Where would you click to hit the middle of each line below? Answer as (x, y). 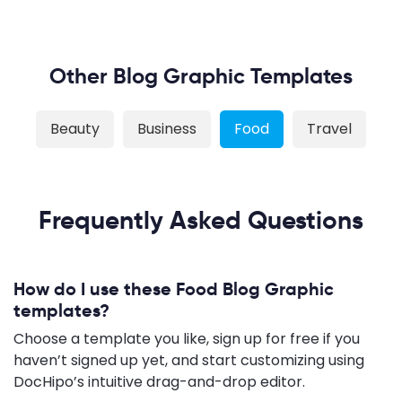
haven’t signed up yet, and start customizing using (189, 360)
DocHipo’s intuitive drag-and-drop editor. (159, 381)
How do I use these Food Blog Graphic (174, 288)
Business (167, 128)
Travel (329, 128)
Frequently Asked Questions (201, 220)
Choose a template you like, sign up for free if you (187, 338)
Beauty (75, 128)
